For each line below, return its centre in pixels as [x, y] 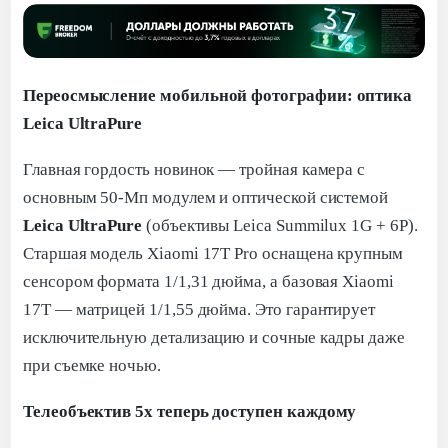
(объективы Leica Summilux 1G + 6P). [280, 225]
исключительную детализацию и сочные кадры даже [214, 337]
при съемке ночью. [92, 365]
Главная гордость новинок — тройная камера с [194, 169]
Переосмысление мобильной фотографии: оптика [218, 95]
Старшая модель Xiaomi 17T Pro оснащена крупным [213, 253]
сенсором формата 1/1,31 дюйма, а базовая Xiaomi [208, 281]
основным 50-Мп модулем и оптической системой [206, 197]
